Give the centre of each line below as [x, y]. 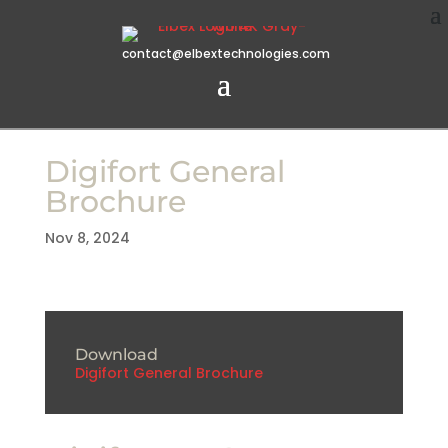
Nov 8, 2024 [87, 237]
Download [116, 354]
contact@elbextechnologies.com [224, 53]
